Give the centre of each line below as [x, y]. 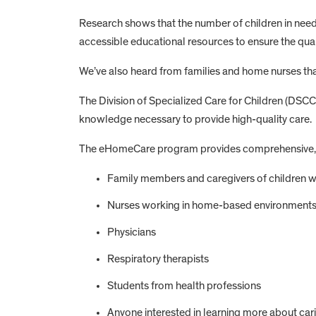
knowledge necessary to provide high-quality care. [195, 119]
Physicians [132, 232]
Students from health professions [184, 285]
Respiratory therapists [158, 259]
